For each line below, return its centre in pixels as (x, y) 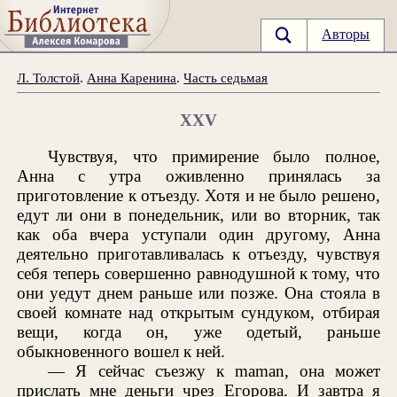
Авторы (346, 35)
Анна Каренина (132, 77)
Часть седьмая (226, 77)
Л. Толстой (49, 77)
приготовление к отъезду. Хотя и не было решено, (198, 195)
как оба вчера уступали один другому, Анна (198, 234)
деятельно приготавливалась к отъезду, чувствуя (198, 253)
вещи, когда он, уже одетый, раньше (198, 331)
